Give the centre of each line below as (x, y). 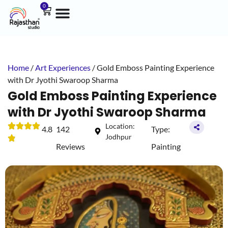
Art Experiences (63, 68)
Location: (120, 126)
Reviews (70, 147)
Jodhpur (119, 137)
